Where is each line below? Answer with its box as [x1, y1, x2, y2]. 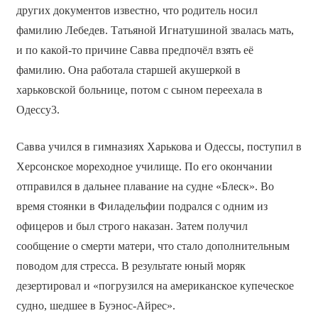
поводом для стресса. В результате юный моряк [16, 260, 246, 273]
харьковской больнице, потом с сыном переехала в [16, 84, 263, 97]
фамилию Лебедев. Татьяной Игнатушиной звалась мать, [16, 24, 294, 37]
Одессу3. [16, 104, 60, 116]
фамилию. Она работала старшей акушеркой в [16, 64, 241, 77]
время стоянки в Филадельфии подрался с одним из [16, 200, 268, 213]
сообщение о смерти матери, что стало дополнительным [16, 240, 290, 253]
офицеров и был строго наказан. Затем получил [16, 220, 248, 233]
